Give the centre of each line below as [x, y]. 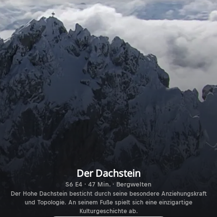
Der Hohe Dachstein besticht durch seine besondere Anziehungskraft [108, 194]
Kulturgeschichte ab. [108, 211]
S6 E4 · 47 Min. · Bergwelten [108, 184]
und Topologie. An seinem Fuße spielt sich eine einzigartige [108, 202]
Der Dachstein [108, 173]
